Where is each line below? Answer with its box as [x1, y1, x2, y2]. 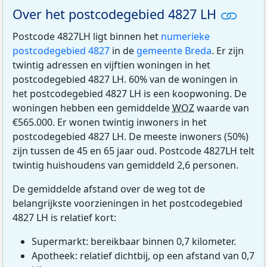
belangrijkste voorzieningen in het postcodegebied [13, 197, 243, 210]
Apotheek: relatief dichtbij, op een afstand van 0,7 [32, 249, 254, 263]
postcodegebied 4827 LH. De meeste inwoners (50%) [13, 130, 249, 144]
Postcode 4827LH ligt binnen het [13, 30, 161, 44]
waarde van [194, 101, 249, 115]
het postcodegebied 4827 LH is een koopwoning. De [13, 87, 247, 101]
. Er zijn [212, 44, 244, 58]
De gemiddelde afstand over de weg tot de [13, 182, 205, 196]
